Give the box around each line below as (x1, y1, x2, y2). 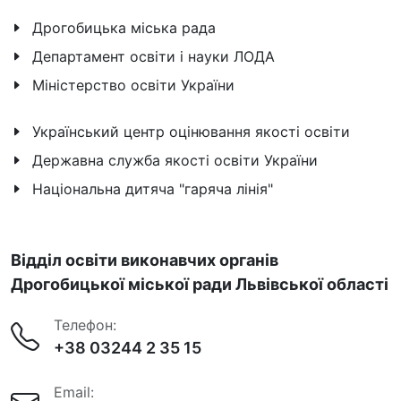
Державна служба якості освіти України (32, 151, 318, 169)
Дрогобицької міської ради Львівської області (11, 275, 388, 294)
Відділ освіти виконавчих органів (11, 251, 278, 269)
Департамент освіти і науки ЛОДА (32, 47, 275, 65)
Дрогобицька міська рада (32, 19, 216, 37)
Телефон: (54, 316, 116, 334)
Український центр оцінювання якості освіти (32, 123, 350, 141)
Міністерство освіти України (32, 76, 235, 94)
